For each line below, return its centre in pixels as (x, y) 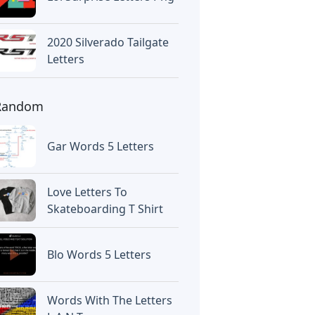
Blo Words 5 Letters (99, 255)
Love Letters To (88, 192)
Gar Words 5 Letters (101, 146)
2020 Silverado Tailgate (108, 42)
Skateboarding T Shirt (105, 209)
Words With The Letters (110, 300)
